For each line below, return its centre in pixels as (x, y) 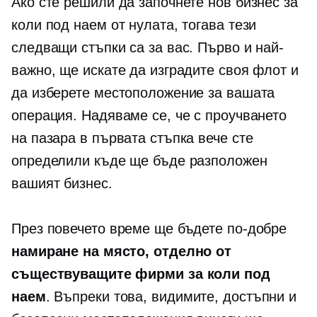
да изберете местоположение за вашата (143, 93)
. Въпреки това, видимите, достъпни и (171, 296)
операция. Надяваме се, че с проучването (149, 115)
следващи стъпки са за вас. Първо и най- (148, 47)
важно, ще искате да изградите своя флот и (155, 70)
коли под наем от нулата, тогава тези (134, 25)
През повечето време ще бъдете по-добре (149, 229)
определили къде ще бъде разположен (139, 161)
